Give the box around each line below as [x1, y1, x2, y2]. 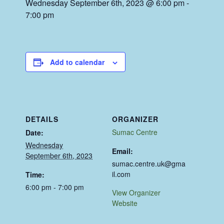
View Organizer [112, 187, 160, 198]
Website [112, 198, 137, 208]
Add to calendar [50, 57, 105, 67]
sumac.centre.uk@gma [112, 158, 185, 169]
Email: [112, 146, 133, 156]
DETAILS [25, 114, 59, 124]
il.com [112, 169, 130, 179]
